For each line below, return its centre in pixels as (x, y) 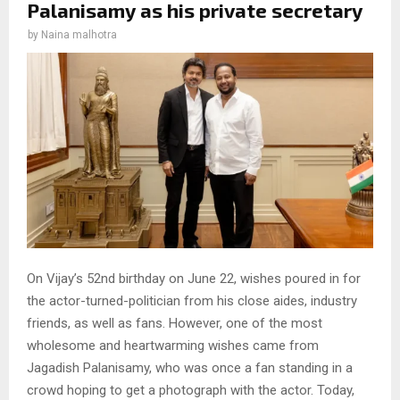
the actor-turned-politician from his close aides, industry (192, 301)
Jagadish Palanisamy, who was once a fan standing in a (190, 368)
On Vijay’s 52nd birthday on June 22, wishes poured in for (194, 279)
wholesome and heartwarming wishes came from (173, 346)
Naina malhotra (79, 35)
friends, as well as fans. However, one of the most (175, 324)
